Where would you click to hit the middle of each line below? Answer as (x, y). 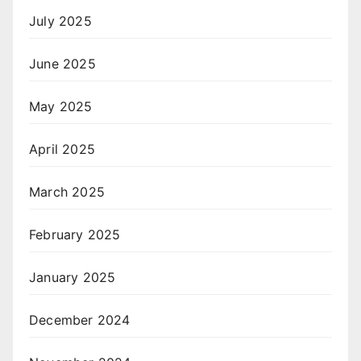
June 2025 (62, 64)
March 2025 (67, 192)
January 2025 (73, 278)
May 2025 (61, 107)
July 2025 (60, 21)
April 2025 (62, 149)
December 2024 (80, 320)
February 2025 (75, 235)
